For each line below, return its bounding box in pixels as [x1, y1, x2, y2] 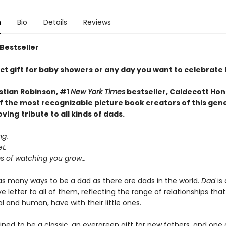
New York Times [70, 87, 125, 97]
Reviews [83, 17, 111, 27]
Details [43, 17, 67, 27]
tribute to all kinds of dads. [21, 109, 125, 119]
